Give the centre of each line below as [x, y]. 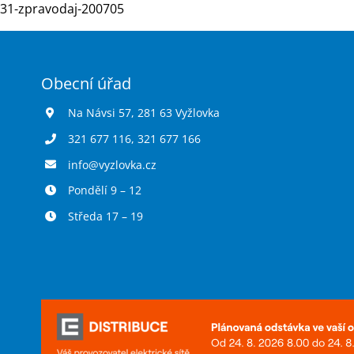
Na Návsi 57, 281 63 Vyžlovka [143, 113]
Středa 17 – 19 [105, 217]
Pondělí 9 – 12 [104, 190]
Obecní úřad [86, 83]
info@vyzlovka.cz [112, 164]
